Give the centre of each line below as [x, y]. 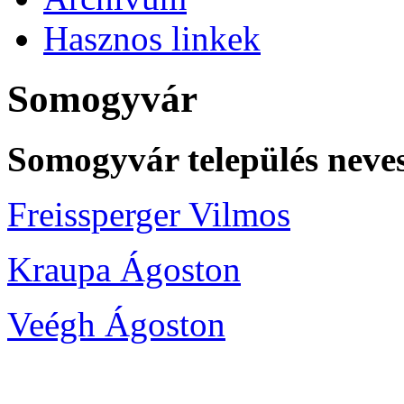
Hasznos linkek [152, 38]
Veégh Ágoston [116, 324]
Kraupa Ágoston [124, 269]
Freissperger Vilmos [149, 214]
